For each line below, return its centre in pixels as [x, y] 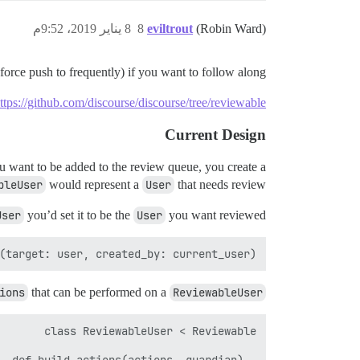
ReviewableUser [218, 293]
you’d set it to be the [79, 215]
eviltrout [170, 29]
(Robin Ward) [231, 29]
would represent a [94, 185]
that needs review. [220, 185]
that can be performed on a [99, 292]
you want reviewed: [216, 215]
